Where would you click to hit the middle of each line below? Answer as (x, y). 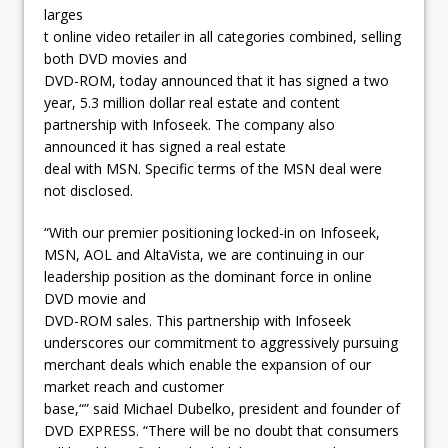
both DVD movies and (115, 58)
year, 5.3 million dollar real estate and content (192, 102)
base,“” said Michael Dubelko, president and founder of (222, 408)
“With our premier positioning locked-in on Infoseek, (212, 232)
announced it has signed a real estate (165, 146)
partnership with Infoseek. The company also (189, 124)
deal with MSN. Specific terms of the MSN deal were (213, 168)
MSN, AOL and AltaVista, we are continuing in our (204, 254)
